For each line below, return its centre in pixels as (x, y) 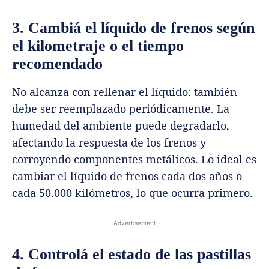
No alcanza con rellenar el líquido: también (125, 92)
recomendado (57, 64)
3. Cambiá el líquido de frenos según (133, 28)
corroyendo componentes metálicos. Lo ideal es (134, 159)
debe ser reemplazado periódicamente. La (121, 108)
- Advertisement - (134, 222)
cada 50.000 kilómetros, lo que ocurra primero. (132, 192)
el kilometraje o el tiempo (98, 46)
